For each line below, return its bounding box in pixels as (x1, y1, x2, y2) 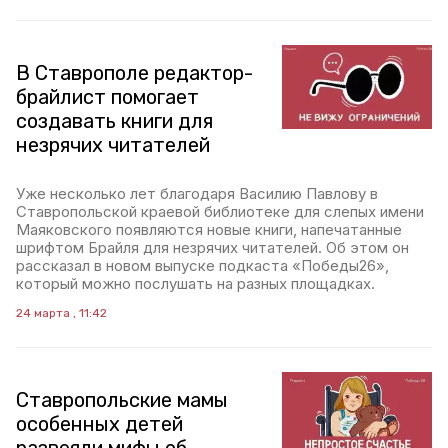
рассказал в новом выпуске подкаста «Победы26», (16, 256, 389, 275)
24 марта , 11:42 (16, 306, 107, 320)
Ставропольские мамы (16, 388, 228, 412)
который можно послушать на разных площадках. (16, 274, 375, 293)
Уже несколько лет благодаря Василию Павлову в (16, 184, 378, 203)
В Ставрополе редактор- (16, 61, 253, 85)
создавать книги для (16, 109, 213, 133)
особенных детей (16, 412, 183, 436)
